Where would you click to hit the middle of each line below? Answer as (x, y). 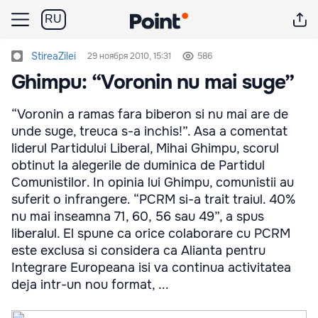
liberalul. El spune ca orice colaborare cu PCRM (151, 234)
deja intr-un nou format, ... (90, 285)
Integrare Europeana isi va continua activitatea (151, 268)
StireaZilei (54, 56)
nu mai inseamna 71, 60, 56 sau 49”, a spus (138, 216)
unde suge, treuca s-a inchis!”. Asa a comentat (149, 131)
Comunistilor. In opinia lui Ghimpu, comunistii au (153, 182)
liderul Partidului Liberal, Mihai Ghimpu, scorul (145, 148)
